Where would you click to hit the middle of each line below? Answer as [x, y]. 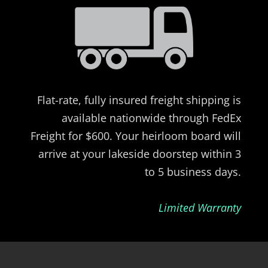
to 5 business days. [193, 171]
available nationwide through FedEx [152, 118]
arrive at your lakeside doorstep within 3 [140, 153]
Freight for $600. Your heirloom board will [136, 135]
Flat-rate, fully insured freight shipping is [139, 100]
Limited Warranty [200, 207]
